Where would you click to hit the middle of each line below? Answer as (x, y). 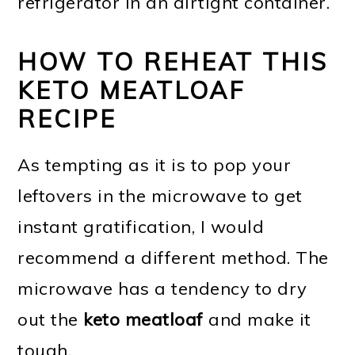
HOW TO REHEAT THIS (173, 62)
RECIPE (67, 119)
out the (51, 320)
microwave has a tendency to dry (162, 289)
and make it (257, 320)
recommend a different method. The (173, 258)
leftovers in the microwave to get (160, 196)
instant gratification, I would (141, 227)
